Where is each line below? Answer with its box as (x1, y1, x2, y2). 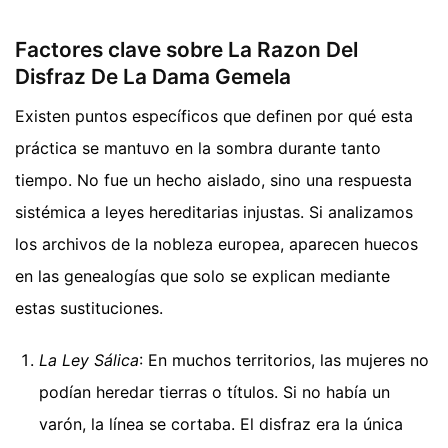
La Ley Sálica (39, 350, 139, 371)
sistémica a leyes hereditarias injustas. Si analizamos (15, 202, 413, 223)
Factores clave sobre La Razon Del (15, 36, 358, 62)
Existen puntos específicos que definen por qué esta (15, 106, 413, 127)
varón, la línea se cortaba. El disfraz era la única (39, 414, 403, 435)
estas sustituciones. (15, 298, 163, 319)
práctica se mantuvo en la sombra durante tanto (15, 138, 381, 159)
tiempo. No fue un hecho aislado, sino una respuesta (15, 170, 412, 191)
